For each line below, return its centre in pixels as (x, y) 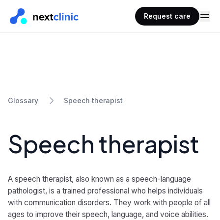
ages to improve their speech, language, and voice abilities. (108, 214)
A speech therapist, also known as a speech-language (99, 179)
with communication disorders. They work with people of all (109, 203)
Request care (167, 16)
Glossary (23, 100)
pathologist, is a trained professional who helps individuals (105, 191)
